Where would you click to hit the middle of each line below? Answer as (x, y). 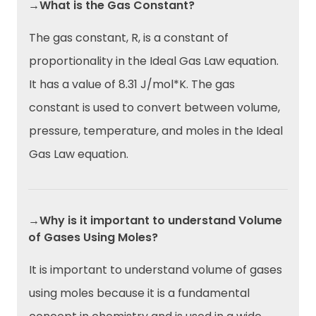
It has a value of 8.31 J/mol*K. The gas (132, 84)
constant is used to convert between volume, (154, 107)
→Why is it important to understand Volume (155, 220)
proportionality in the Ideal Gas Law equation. (154, 61)
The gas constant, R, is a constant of (129, 37)
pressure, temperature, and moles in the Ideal (156, 130)
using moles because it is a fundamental (139, 293)
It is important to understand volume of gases (156, 269)
